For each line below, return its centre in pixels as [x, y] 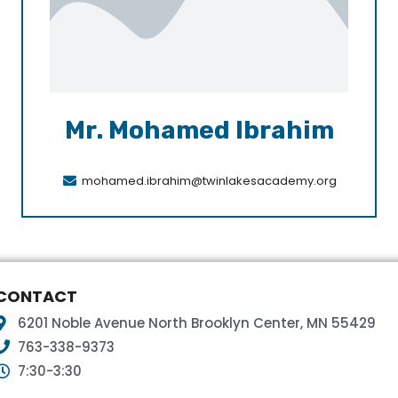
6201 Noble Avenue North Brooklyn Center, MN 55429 [197, 322]
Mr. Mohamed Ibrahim [199, 131]
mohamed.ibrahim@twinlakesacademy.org [210, 180]
